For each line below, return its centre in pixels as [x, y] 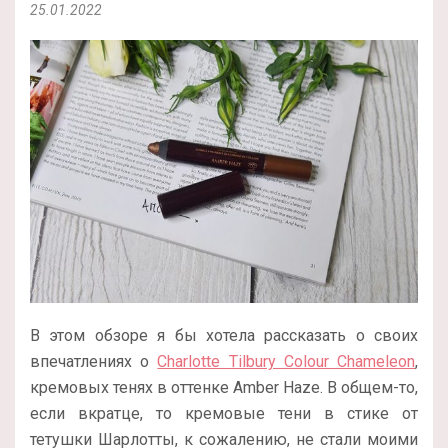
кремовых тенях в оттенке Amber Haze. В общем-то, [224, 388]
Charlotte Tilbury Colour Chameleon [286, 362]
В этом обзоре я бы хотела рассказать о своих [224, 336]
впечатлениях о [94, 362]
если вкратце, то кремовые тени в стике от [224, 414]
